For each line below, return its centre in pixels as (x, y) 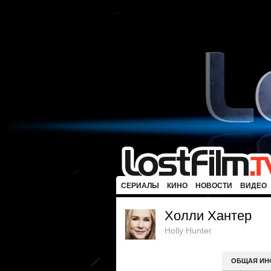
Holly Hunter (188, 230)
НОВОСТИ (214, 186)
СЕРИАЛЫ (140, 186)
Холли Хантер (208, 216)
